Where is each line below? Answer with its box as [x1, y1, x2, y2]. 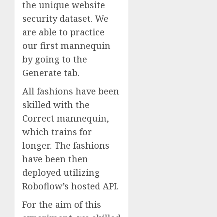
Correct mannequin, [22, 112, 109, 124]
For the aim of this [22, 198, 101, 210]
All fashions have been [22, 85, 119, 97]
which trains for [22, 125, 92, 138]
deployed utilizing [22, 166, 100, 178]
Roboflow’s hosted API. [22, 180, 119, 192]
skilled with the [22, 98, 90, 110]
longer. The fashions [22, 139, 109, 151]
